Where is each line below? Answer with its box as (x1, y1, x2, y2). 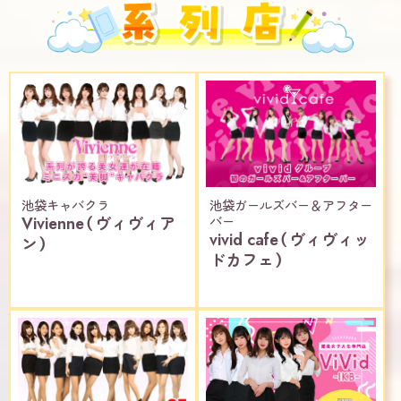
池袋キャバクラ (21, 196, 109, 215)
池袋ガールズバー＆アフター (209, 196, 372, 215)
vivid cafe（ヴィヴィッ (209, 227, 370, 252)
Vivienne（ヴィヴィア (21, 211, 175, 235)
